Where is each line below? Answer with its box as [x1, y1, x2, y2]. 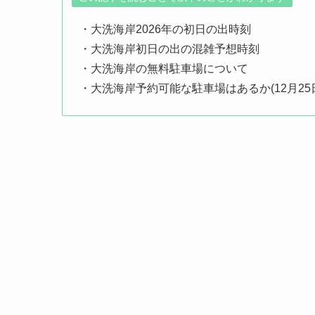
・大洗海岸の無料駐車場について [79, 62, 248, 75]
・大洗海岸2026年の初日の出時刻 [79, 22, 251, 35]
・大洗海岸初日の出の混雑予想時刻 [79, 42, 259, 55]
